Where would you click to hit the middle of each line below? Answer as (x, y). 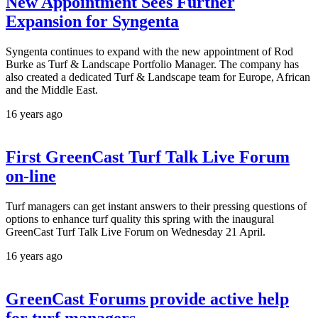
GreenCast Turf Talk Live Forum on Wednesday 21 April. (136, 231)
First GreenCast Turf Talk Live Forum (148, 157)
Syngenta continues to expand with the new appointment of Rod (149, 52)
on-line (31, 176)
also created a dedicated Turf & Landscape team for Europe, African (158, 77)
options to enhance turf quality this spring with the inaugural (140, 219)
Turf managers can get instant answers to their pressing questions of (156, 206)
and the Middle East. (52, 90)
